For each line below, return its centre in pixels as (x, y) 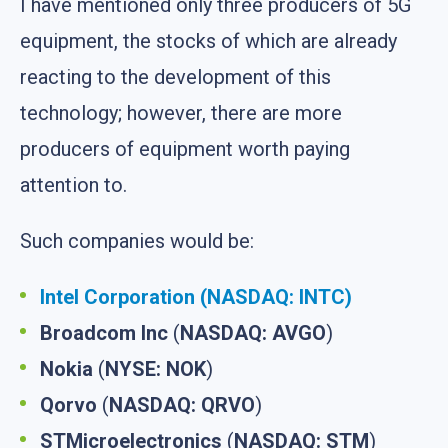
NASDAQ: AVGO (253, 332)
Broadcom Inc (106, 332)
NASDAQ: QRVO (182, 404)
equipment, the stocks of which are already (208, 40)
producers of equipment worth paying (185, 148)
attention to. (73, 184)
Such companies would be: (137, 240)
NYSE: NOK (155, 368)
